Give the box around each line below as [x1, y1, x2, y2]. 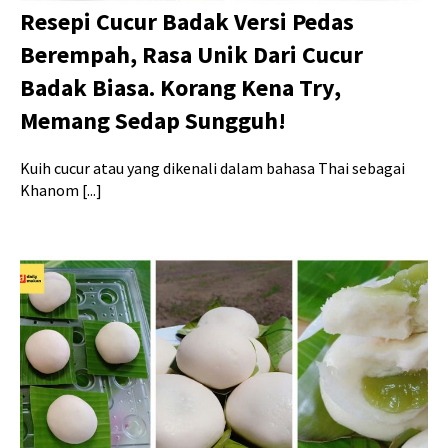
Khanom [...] [20, 179, 102, 200]
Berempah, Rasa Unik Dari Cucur [20, 38, 363, 70]
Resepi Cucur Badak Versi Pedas [20, 5, 354, 37]
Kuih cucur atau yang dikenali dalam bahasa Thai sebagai [20, 157, 405, 178]
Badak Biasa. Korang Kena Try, [20, 71, 341, 103]
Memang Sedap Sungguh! [20, 104, 286, 136]
